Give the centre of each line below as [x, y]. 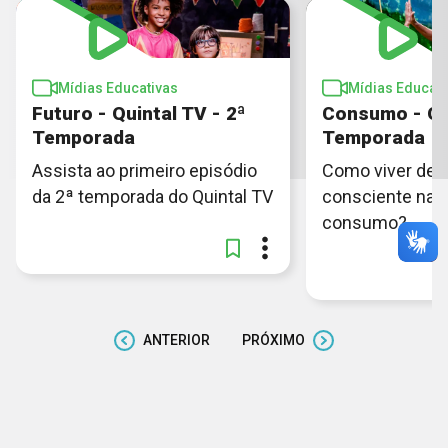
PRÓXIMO [273, 340]
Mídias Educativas [118, 87]
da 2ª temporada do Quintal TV [152, 196]
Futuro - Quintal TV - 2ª [138, 113]
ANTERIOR [176, 340]
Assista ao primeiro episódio [144, 170]
